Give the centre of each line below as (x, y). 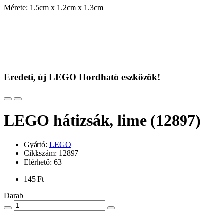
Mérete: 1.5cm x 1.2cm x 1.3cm (54, 7)
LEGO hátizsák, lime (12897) (102, 120)
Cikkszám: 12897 (51, 153)
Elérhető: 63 (43, 162)
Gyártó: (37, 145)
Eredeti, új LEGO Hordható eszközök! (82, 77)
